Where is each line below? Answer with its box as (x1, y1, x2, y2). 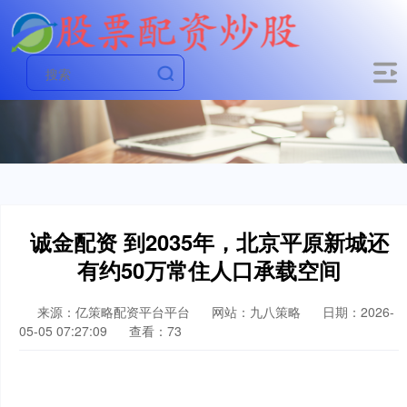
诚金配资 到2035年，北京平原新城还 (29, 226, 389, 257)
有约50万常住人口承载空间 (77, 254, 341, 285)
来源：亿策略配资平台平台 (37, 303, 194, 321)
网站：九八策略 (212, 303, 301, 321)
